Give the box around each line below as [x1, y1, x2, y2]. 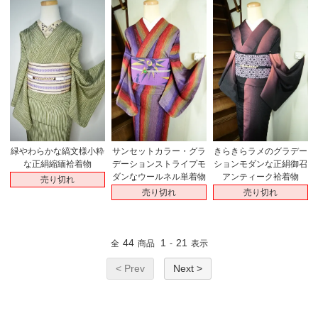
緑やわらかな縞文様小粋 [11, 146, 105, 156]
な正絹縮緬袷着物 [23, 158, 92, 169]
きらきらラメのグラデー [213, 146, 307, 156]
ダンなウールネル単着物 [111, 171, 206, 182]
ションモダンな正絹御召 [213, 158, 307, 169]
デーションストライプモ [111, 158, 206, 169]
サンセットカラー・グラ [111, 146, 206, 156]
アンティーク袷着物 [221, 171, 299, 182]
